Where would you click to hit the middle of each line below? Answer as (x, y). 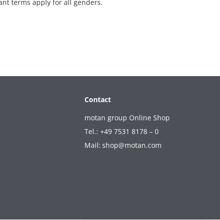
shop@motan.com (132, 145)
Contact (98, 99)
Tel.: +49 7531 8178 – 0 (122, 131)
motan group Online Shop (127, 118)
